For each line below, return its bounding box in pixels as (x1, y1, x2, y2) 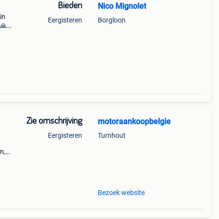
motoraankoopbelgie (97, 117, 171, 126)
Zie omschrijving (26, 117, 82, 126)
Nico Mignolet (97, 1, 146, 11)
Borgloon (97, 16, 126, 24)
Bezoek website (97, 189, 145, 197)
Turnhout (97, 131, 126, 139)
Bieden (57, 1, 82, 10)
